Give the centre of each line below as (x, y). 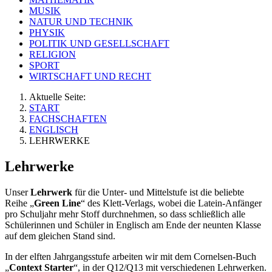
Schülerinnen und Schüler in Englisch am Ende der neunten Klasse (133, 225)
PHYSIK (47, 33)
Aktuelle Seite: (60, 97)
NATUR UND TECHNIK (81, 22)
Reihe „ (19, 203)
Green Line (57, 203)
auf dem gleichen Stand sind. (60, 236)
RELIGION (53, 55)
